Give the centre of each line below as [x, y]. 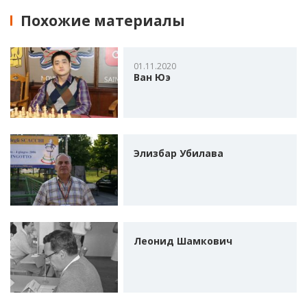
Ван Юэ [152, 77]
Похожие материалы [103, 20]
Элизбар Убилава [178, 153]
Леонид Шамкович [183, 241]
